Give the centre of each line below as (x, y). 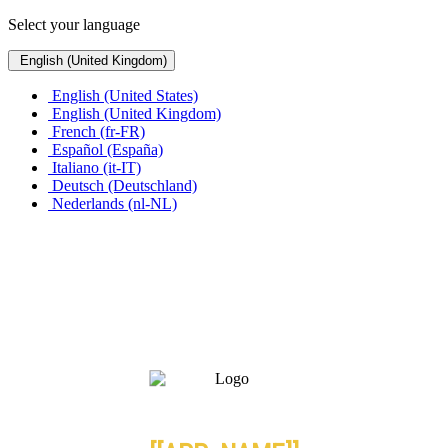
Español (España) (105, 149)
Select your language (74, 24)
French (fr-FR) (96, 131)
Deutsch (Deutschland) (122, 185)
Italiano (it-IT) (94, 167)
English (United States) (123, 95)
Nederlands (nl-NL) (112, 203)
